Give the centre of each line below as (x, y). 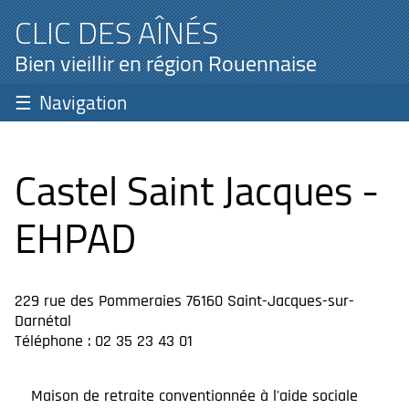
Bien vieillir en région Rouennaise (166, 63)
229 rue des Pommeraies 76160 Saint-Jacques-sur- (184, 301)
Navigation (83, 103)
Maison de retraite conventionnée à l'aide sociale (194, 396)
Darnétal (43, 321)
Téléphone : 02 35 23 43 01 (104, 341)
